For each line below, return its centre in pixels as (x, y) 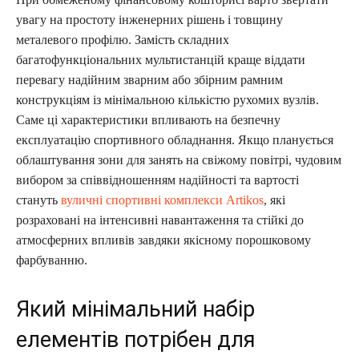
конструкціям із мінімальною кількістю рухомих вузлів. (167, 99)
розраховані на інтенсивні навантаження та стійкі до (160, 220)
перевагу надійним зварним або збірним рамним (149, 79)
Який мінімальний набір (135, 309)
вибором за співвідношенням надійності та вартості (157, 179)
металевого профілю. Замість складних (123, 39)
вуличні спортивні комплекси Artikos (162, 200)
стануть (38, 200)
